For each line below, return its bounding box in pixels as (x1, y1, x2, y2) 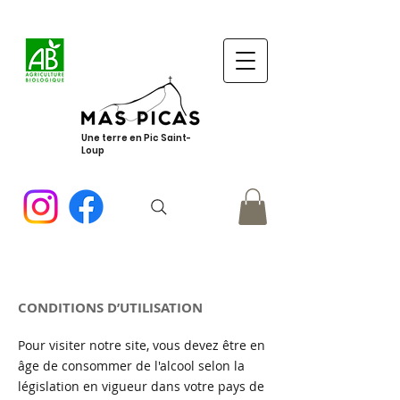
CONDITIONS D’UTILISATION (18, 297, 203, 317)
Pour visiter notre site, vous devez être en (18, 336, 265, 354)
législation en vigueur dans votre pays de (18, 377, 264, 395)
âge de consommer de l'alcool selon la (18, 356, 245, 374)
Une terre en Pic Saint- (81, 131, 191, 145)
